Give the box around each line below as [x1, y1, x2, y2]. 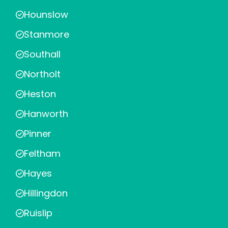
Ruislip [24, 207, 52, 219]
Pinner [24, 127, 51, 140]
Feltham [24, 147, 61, 160]
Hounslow [24, 8, 68, 21]
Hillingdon [24, 187, 68, 199]
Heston [24, 88, 56, 100]
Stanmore [24, 28, 69, 41]
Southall [24, 48, 61, 61]
